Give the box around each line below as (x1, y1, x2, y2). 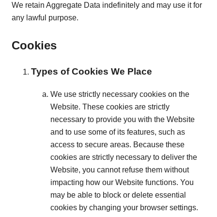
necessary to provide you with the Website (50, 115, 195, 124)
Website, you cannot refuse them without (50, 166, 189, 174)
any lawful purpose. (12, 14, 78, 22)
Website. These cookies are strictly (50, 103, 170, 111)
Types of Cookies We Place (31, 66, 152, 77)
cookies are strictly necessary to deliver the (50, 153, 197, 162)
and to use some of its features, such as (50, 128, 185, 137)
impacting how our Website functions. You (50, 178, 194, 187)
